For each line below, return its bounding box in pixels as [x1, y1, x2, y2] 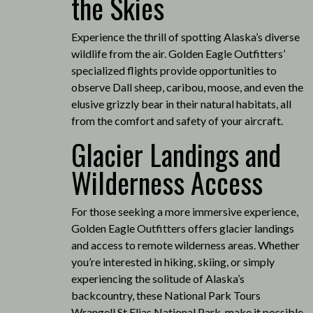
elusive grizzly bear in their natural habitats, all [71, 96, 291, 110]
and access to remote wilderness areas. [71, 238, 256, 252]
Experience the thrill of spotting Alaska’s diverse [71, 29, 300, 43]
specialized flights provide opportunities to [71, 63, 277, 77]
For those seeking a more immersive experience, [71, 204, 298, 218]
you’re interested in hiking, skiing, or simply [71, 254, 275, 268]
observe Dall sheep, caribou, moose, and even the [71, 80, 303, 94]
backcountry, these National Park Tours [71, 288, 261, 302]
